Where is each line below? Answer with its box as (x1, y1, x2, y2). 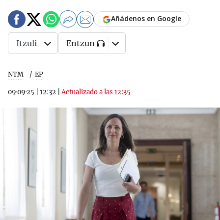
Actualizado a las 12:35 (61, 88, 131, 96)
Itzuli (16, 38, 37, 48)
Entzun (66, 38, 95, 48)
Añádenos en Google (111, 14, 181, 24)
